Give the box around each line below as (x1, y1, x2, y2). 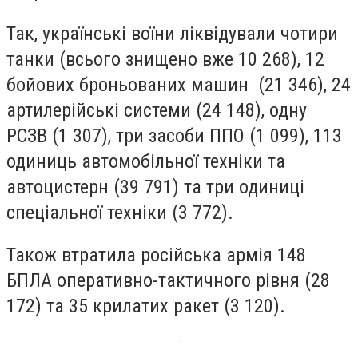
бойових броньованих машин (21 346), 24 (6, 73, 351, 96)
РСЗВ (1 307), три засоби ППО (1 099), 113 (6, 124, 342, 147)
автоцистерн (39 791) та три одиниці (6, 175, 304, 198)
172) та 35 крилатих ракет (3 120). (6, 295, 285, 318)
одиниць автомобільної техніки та (6, 149, 285, 173)
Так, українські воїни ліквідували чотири (6, 22, 338, 45)
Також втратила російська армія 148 (6, 244, 306, 267)
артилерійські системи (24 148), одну (6, 98, 307, 121)
